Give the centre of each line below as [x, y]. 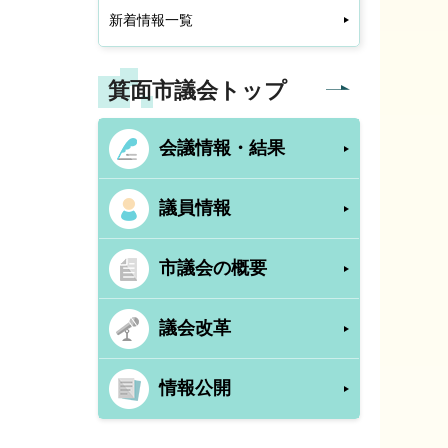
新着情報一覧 [151, 20]
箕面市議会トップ [197, 90]
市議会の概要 [213, 268]
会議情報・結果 [222, 148]
